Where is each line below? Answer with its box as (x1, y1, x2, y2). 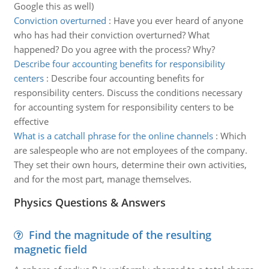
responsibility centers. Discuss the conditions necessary (13, 86, 243, 98)
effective (13, 115, 49, 127)
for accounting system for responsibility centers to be (13, 101, 234, 113)
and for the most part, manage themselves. (13, 173, 192, 185)
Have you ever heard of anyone (113, 14, 243, 26)
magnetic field (13, 242, 87, 256)
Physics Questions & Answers (13, 195, 166, 210)
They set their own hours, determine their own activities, (13, 159, 247, 171)
